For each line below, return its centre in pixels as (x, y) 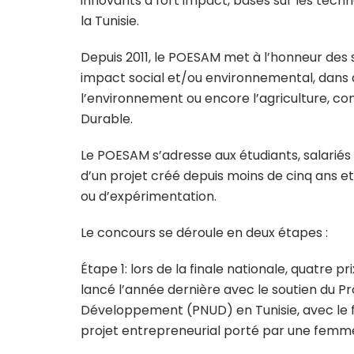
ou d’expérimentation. (149, 197)
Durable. (107, 119)
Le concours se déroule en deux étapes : (204, 233)
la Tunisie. (110, 21)
